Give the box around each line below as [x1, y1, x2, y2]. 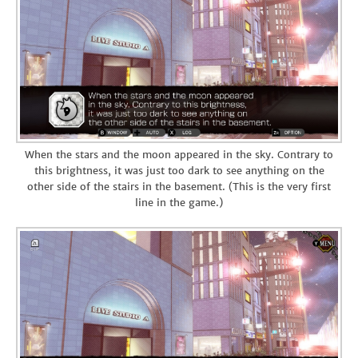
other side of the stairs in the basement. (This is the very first [27, 179, 331, 193]
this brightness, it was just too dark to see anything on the [34, 163, 324, 177]
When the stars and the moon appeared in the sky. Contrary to [25, 147, 333, 161]
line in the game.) [135, 195, 223, 209]
